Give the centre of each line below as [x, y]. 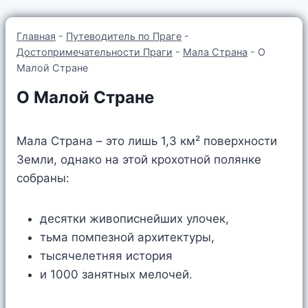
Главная [36, 36]
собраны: [43, 178]
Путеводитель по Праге [124, 36]
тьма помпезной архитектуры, [127, 238]
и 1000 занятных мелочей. [116, 275]
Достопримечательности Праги [95, 52]
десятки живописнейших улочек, [134, 219]
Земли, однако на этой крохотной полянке [139, 160]
